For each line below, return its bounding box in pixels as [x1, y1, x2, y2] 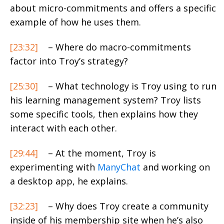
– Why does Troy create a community [45, 199, 208, 212]
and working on [140, 160, 210, 173]
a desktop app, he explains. [10, 174, 128, 187]
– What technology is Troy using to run [45, 79, 216, 92]
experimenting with [10, 160, 95, 173]
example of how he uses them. [10, 15, 141, 28]
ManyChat [97, 160, 140, 173]
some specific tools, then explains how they [10, 107, 198, 120]
